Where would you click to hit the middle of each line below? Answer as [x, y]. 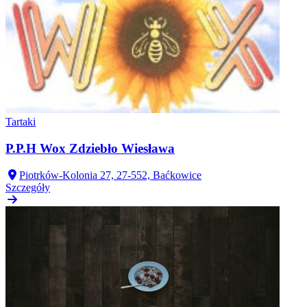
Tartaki [21, 122]
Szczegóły [28, 187]
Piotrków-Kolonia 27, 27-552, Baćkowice [110, 175]
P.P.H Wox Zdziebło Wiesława [90, 149]
